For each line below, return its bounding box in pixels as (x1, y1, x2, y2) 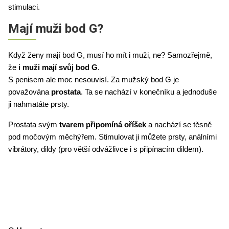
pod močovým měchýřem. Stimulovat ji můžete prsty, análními (8, 132, 217, 141)
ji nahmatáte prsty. (8, 100, 71, 108)
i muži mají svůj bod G (18, 63, 98, 72)
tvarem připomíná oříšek (57, 120, 146, 129)
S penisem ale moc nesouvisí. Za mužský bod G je (8, 75, 179, 84)
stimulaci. (8, 3, 42, 11)
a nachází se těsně (146, 120, 212, 129)
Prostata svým (8, 120, 57, 129)
